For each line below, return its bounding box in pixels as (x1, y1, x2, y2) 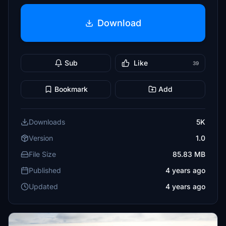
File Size (29, 150, 56, 158)
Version (29, 134, 53, 142)
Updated (29, 182, 58, 191)
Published (29, 166, 61, 175)
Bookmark (54, 85, 88, 93)
